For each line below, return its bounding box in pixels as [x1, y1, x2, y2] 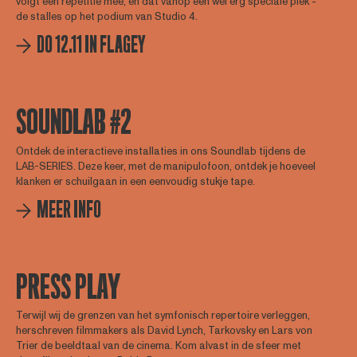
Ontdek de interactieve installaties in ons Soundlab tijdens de [15, 143, 305, 159]
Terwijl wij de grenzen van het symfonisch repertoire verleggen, [15, 308, 310, 324]
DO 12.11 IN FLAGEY [36, 33, 146, 58]
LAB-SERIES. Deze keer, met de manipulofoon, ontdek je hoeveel [15, 159, 316, 174]
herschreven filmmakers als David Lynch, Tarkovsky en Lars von [15, 324, 312, 339]
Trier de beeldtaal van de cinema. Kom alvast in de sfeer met [15, 339, 301, 354]
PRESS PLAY [15, 269, 120, 306]
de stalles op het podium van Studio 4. [15, 10, 198, 25]
